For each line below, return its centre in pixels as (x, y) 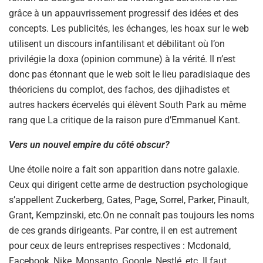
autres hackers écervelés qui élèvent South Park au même (127, 105)
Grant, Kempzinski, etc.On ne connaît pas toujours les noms (131, 215)
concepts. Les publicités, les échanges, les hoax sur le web (129, 29)
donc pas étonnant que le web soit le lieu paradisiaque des (129, 75)
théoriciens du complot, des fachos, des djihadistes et (119, 90)
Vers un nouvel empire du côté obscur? (89, 145)
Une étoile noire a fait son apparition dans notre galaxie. (124, 170)
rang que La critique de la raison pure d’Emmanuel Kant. (124, 120)
